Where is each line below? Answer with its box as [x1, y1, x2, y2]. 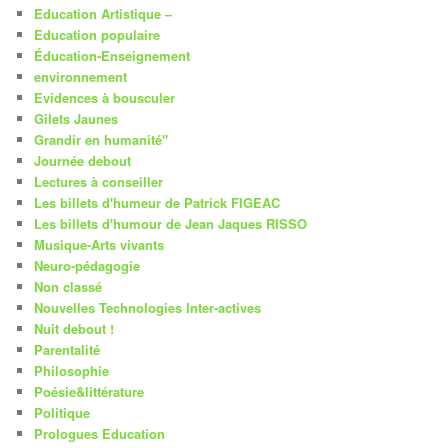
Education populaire [34, 24, 161, 44]
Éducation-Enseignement [34, 45, 191, 65]
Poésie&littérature [34, 381, 145, 401]
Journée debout [34, 150, 132, 170]
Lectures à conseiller [34, 171, 164, 191]
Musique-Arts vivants [34, 234, 165, 254]
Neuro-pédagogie [34, 255, 141, 275]
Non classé [34, 276, 103, 296]
